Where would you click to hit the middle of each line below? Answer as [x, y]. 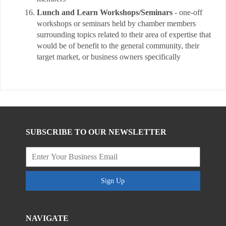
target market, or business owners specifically [109, 57]
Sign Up [113, 181]
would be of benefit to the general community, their [118, 46]
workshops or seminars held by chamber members [116, 23]
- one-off [187, 12]
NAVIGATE [47, 218]
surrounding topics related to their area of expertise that [124, 35]
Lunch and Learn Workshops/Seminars [105, 12]
